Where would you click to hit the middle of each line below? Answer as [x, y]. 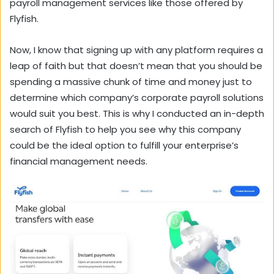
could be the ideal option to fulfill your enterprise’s [124, 145]
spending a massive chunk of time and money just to [131, 81]
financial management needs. [80, 161]
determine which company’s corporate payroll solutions [137, 97]
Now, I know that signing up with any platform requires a [136, 50]
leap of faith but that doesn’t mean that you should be [136, 65]
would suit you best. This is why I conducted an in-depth [137, 113]
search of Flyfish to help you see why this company [125, 129]
